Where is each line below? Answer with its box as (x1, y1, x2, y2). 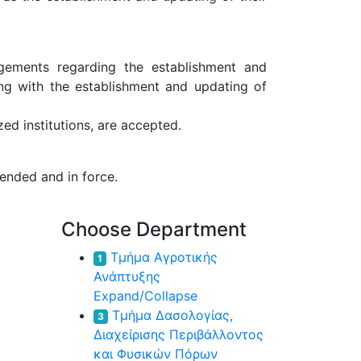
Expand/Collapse (93, 288, 197, 304)
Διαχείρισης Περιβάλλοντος (93, 326, 263, 342)
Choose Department (61, 218, 247, 241)
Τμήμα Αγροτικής (110, 249, 218, 265)
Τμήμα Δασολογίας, (111, 307, 233, 323)
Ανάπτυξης (93, 268, 160, 284)
